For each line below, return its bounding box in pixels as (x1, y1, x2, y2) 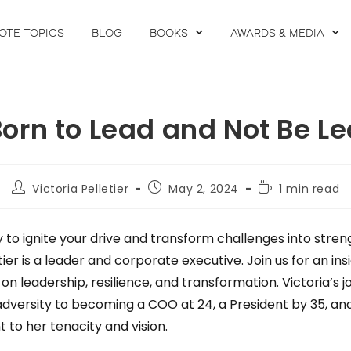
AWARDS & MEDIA (230, 25, 324, 39)
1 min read (279, 181, 340, 197)
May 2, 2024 (168, 181, 240, 197)
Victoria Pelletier (32, 181, 129, 197)
